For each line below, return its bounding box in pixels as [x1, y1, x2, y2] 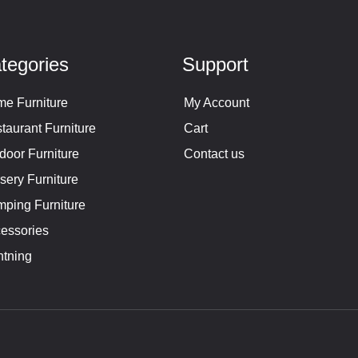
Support [182, 54, 249, 76]
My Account [183, 96, 249, 110]
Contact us [183, 147, 245, 161]
